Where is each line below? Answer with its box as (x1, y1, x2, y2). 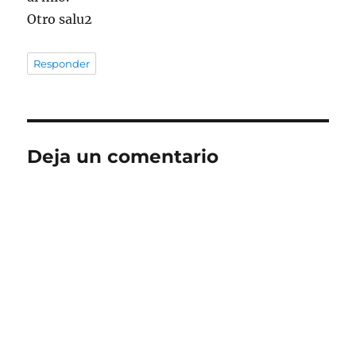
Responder (33, 57, 91, 71)
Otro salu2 (27, 11, 93, 28)
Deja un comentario (27, 145, 219, 168)
